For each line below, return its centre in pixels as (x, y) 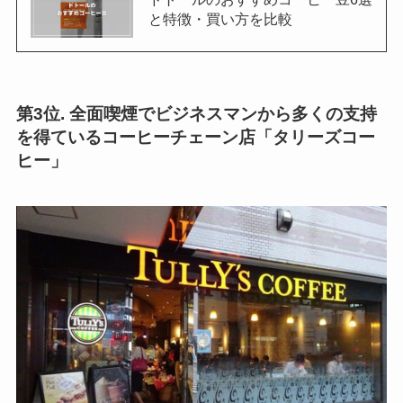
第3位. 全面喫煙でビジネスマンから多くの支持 (196, 114)
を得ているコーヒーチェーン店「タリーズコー (195, 138)
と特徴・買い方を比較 (220, 18)
